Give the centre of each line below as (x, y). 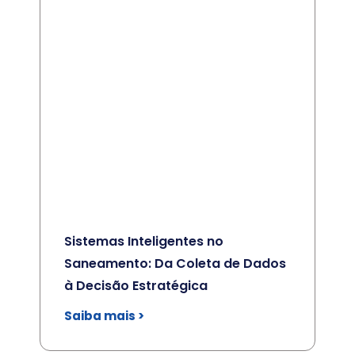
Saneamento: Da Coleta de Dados (175, 263)
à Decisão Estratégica (136, 285)
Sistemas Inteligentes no (144, 241)
